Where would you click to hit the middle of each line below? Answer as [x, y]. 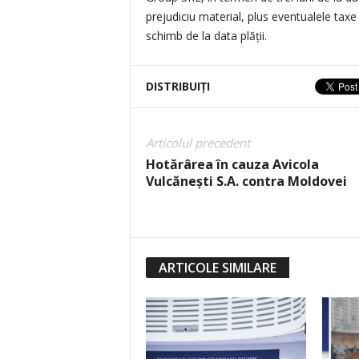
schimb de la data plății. [206, 36]
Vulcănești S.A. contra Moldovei [246, 181]
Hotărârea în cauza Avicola [232, 164]
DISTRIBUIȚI [177, 86]
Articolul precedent [198, 143]
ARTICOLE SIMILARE [217, 268]
